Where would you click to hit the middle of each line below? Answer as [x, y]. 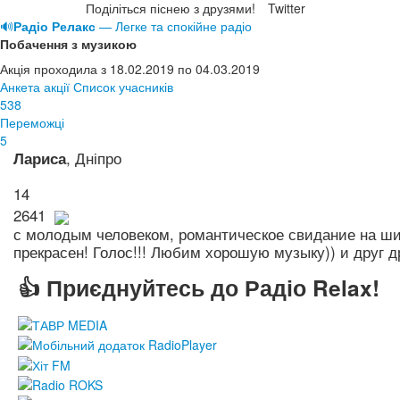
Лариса [40, 158]
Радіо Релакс [54, 25]
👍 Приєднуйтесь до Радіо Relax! [199, 287]
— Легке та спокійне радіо [174, 25]
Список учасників [123, 86]
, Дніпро [94, 157]
